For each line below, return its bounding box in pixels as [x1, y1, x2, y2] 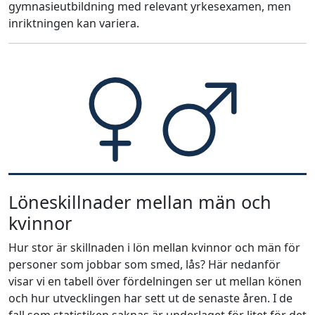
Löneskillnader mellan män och [8, 190, 271, 214]
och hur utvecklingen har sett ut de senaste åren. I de [8, 290, 292, 306]
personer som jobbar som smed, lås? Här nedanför [8, 257, 281, 272]
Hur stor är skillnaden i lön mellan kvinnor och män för [8, 240, 300, 255]
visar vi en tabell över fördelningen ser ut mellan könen [8, 274, 302, 289]
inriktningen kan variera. [8, 15, 139, 31]
